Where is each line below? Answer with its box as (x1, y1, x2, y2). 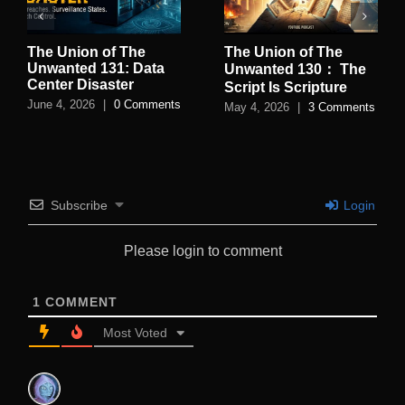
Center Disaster (27, 77, 134, 93)
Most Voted (103, 325, 167, 341)
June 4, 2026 (27, 97, 95, 111)
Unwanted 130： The (224, 61, 366, 78)
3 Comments (308, 99, 375, 114)
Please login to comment (123, 243, 282, 259)
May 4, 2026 (224, 99, 289, 114)
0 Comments (114, 97, 181, 111)
